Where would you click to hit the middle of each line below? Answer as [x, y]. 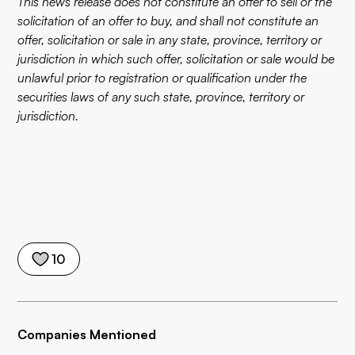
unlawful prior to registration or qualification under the [162, 78]
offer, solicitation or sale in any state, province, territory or [170, 40]
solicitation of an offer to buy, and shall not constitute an [168, 21]
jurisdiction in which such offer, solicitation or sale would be [176, 59]
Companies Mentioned [87, 334]
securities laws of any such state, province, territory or [161, 97]
